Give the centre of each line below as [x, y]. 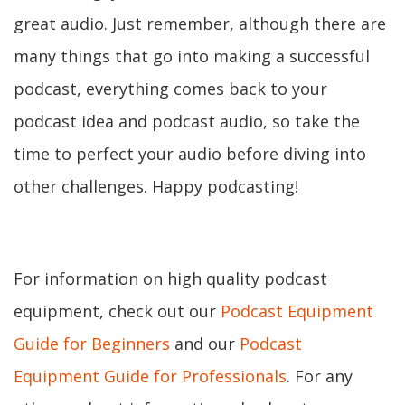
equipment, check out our [117, 311]
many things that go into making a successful [192, 56]
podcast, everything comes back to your [170, 89]
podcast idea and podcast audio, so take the [187, 121]
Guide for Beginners [92, 344]
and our [205, 344]
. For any [320, 376]
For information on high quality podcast [170, 278]
